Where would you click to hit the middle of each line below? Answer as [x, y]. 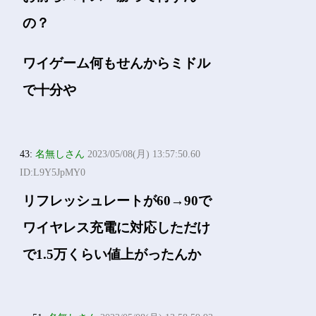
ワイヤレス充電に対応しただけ [117, 227]
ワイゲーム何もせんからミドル [117, 63]
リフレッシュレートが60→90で [117, 201]
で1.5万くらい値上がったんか [112, 254]
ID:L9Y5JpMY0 [53, 172]
